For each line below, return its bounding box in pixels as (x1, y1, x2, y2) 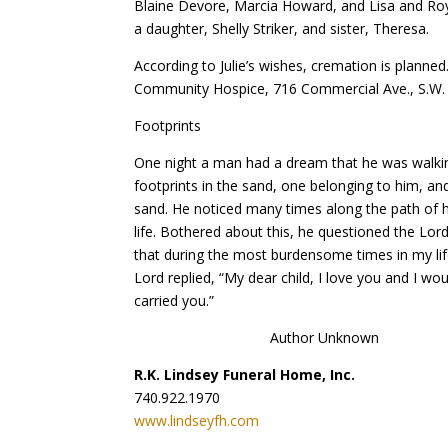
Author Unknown (134, 327, 380, 347)
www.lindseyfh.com (134, 410, 260, 430)
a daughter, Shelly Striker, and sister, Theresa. (134, 18, 430, 38)
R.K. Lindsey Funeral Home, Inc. (134, 364, 356, 384)
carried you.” (134, 290, 215, 310)
